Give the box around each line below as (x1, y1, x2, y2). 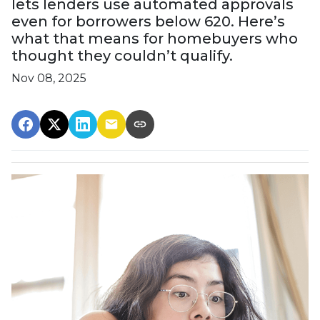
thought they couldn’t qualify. (11, 46, 233, 64)
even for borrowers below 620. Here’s (11, 12, 285, 30)
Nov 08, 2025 (11, 71, 86, 85)
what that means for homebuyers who (11, 29, 298, 47)
